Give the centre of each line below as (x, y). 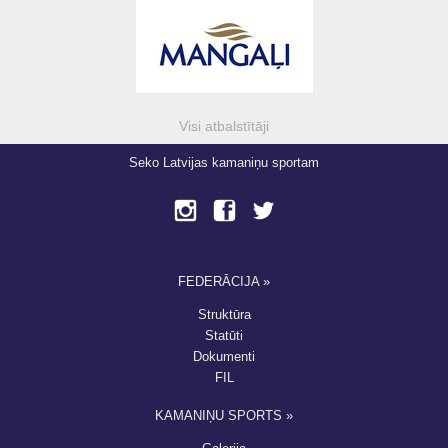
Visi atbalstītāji (224, 126)
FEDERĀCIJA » (224, 282)
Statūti (224, 336)
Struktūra (224, 315)
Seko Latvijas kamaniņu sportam (224, 163)
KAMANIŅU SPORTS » (224, 416)
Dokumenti (224, 357)
